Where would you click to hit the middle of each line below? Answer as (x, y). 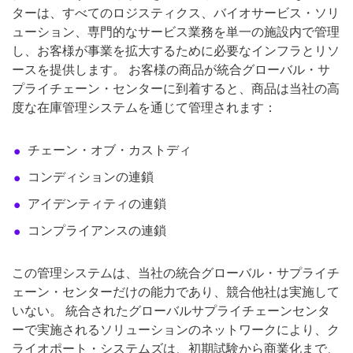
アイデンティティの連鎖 (97, 204)
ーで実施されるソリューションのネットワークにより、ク (176, 330)
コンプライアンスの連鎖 (97, 231)
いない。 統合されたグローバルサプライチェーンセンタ (171, 311)
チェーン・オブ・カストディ (110, 150)
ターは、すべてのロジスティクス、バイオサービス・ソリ (176, 13)
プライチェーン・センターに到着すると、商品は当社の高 (176, 89)
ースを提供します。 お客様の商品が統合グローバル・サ (171, 70)
